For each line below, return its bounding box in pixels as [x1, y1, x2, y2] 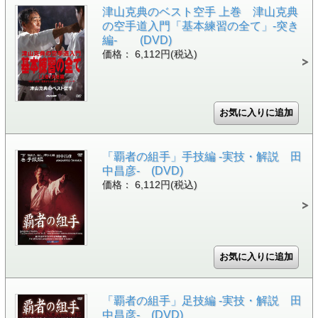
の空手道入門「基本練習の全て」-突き [102, 20, 299, 33]
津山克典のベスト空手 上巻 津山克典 [102, 6, 298, 18]
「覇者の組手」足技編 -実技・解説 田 [102, 294, 302, 307]
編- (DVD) [102, 34, 172, 47]
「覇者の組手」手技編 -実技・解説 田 [102, 150, 302, 163]
